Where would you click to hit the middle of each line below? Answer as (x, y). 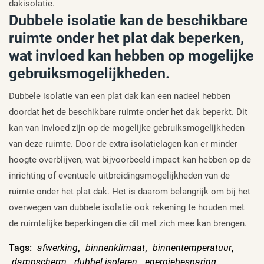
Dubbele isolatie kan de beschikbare (128, 21)
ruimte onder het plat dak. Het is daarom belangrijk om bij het (130, 192)
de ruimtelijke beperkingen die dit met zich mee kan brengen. (128, 224)
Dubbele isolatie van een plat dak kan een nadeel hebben (120, 96)
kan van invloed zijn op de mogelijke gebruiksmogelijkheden (127, 128)
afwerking (57, 248)
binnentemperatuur (192, 248)
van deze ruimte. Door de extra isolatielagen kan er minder (123, 144)
